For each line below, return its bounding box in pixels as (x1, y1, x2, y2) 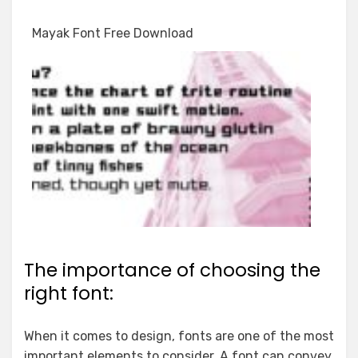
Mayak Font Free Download (32, 26, 193, 41)
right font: (24, 280, 113, 306)
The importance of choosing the (24, 257, 320, 283)
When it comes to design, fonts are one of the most (24, 328, 334, 344)
